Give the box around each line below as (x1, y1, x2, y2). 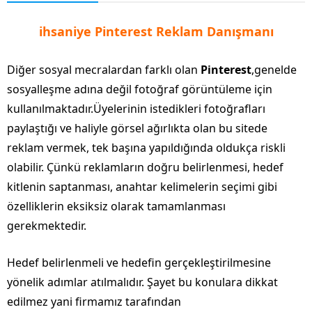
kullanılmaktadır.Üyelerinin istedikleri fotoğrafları (7, 100, 265, 116)
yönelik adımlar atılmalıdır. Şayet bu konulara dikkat (7, 274, 278, 290)
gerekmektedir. (7, 217, 86, 233)
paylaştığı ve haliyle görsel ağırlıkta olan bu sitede (7, 120, 267, 136)
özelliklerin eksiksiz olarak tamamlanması (7, 198, 226, 214)
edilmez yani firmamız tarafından (7, 293, 181, 309)
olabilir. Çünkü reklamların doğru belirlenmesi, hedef (7, 159, 283, 175)
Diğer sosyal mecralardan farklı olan (7, 61, 201, 77)
